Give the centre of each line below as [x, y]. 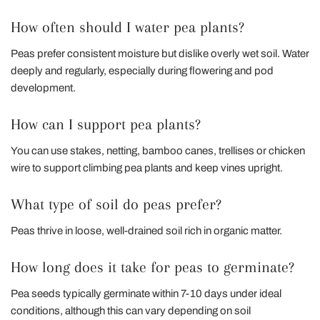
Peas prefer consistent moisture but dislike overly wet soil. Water [160, 53]
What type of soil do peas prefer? [116, 204]
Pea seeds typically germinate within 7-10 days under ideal [146, 293]
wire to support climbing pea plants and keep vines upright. [147, 167]
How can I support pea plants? [106, 124]
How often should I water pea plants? [127, 27]
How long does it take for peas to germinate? [152, 267]
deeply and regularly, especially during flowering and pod [142, 70]
